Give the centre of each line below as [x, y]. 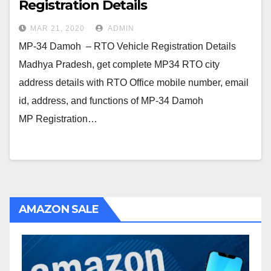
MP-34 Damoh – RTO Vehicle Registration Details [127, 46]
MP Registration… [58, 119]
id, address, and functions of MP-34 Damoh [111, 101]
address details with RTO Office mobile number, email [134, 83]
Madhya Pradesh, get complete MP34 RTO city [119, 64]
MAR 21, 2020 [57, 28]
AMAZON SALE [59, 209]
